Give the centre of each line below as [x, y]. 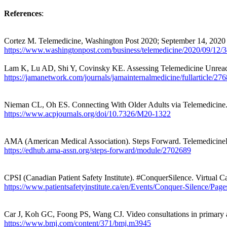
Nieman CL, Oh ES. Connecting [58, 104]
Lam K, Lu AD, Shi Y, [42, 68]
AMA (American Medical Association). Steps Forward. [93, 141]
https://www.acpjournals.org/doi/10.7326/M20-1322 [87, 113]
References [23, 13]
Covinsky [94, 68]
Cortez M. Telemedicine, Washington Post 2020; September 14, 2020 [115, 41]
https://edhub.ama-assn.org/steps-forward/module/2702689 [98, 150]
